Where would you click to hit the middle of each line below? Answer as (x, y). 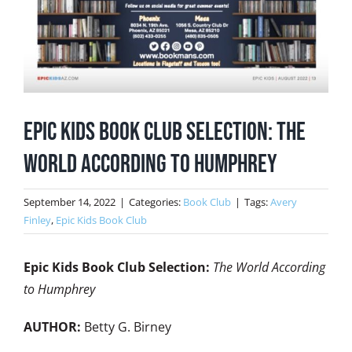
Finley (37, 220)
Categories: (156, 202)
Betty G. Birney (126, 327)
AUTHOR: (52, 327)
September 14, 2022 (70, 202)
